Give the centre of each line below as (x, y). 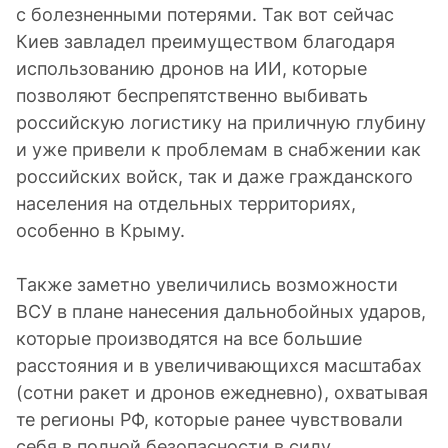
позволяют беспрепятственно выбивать (192, 95)
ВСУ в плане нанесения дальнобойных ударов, (221, 311)
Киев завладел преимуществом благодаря (205, 41)
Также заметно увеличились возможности (207, 284)
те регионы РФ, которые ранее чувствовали (209, 419)
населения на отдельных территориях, (186, 203)
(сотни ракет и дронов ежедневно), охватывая (222, 392)
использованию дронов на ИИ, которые (191, 68)
